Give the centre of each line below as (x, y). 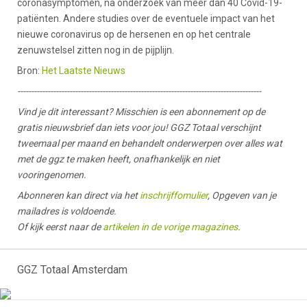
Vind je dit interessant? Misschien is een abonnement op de (141, 112)
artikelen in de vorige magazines (170, 227)
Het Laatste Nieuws (84, 71)
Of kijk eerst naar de (60, 227)
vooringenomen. (52, 175)
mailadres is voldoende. (67, 211)
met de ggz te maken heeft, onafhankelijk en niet (119, 159)
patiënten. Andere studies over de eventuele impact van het (146, 19)
